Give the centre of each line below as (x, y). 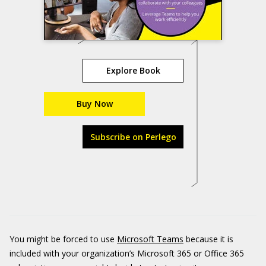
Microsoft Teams (150, 239)
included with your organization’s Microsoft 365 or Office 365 (127, 253)
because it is (208, 239)
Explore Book (133, 70)
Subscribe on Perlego (133, 137)
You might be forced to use (63, 239)
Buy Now (94, 104)
